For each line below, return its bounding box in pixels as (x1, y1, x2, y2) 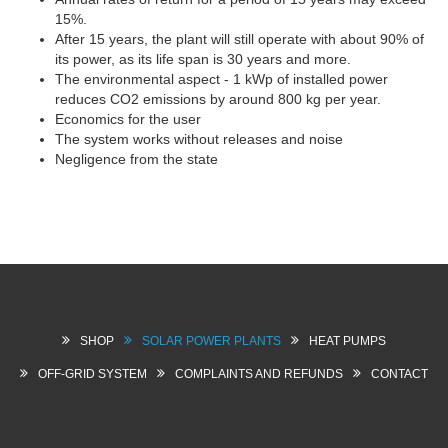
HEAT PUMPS (309, 334, 386, 348)
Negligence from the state (55, 151, 218, 167)
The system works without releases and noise (55, 131, 343, 147)
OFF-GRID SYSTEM (38, 367, 147, 381)
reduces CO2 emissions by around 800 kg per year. (55, 91, 381, 107)
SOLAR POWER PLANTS (142, 334, 281, 348)
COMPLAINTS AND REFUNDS (175, 367, 343, 381)
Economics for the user (55, 111, 201, 127)
